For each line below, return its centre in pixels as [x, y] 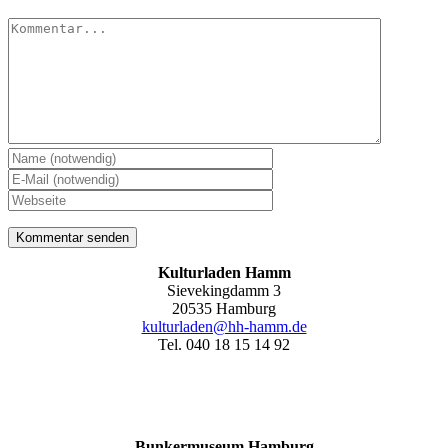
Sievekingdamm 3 [224, 291]
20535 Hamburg [224, 309]
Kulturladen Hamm [224, 273]
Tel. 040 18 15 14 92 [224, 345]
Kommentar [44, 26]
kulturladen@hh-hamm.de [224, 327]
